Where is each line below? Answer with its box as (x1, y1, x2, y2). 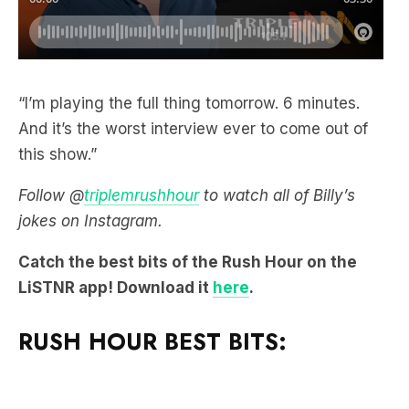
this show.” (18, 144, 101, 163)
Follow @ (18, 185, 84, 204)
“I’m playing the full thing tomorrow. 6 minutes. (18, 93, 360, 112)
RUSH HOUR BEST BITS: (18, 324, 294, 358)
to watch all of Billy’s (204, 185, 355, 204)
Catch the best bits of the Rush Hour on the (18, 252, 357, 271)
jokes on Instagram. (18, 211, 163, 230)
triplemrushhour (84, 185, 199, 204)
